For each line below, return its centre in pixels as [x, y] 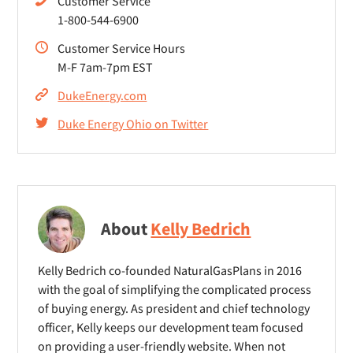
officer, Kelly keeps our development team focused [171, 327]
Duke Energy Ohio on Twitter [133, 124]
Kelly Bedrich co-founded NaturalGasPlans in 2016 [170, 270]
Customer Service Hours [122, 48]
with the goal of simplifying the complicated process [175, 289]
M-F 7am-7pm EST [106, 67]
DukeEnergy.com [102, 95]
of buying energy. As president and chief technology [174, 308]
